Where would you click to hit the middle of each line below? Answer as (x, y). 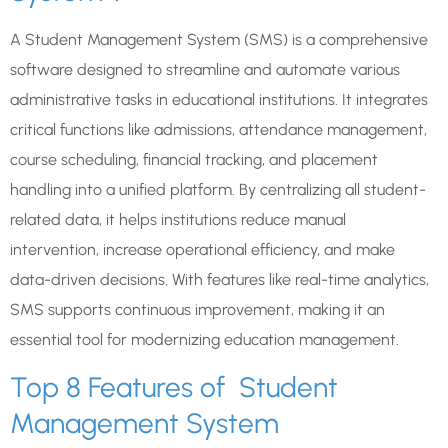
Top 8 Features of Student (174, 387)
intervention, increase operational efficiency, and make (202, 249)
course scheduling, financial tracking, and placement (194, 159)
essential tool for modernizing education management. (204, 339)
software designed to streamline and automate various (205, 69)
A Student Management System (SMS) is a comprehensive (219, 39)
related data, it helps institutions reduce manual (178, 219)
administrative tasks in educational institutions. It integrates (219, 99)
